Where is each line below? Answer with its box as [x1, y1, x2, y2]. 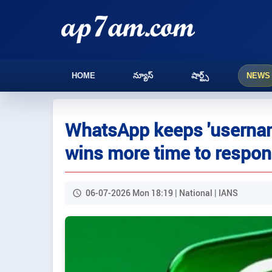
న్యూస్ [133, 71, 154, 80]
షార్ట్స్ [191, 71, 209, 80]
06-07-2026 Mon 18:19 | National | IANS [86, 187, 238, 199]
